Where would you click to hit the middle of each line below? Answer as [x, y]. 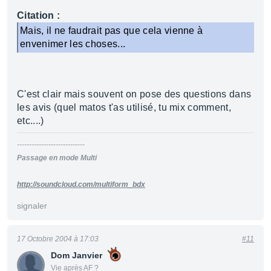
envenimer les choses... [73, 44]
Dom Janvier [77, 255]
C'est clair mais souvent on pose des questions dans [134, 94]
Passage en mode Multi [57, 158]
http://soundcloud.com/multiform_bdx [81, 184]
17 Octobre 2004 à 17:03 [58, 239]
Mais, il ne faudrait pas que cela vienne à [112, 31]
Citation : [39, 15]
